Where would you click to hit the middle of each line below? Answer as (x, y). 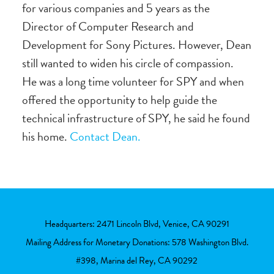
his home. (46, 136)
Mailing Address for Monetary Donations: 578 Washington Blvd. (137, 242)
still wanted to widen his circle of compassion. (129, 63)
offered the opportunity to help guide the (119, 99)
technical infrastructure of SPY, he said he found (136, 118)
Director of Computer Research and (108, 26)
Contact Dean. (105, 136)
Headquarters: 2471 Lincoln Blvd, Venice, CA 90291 (137, 224)
